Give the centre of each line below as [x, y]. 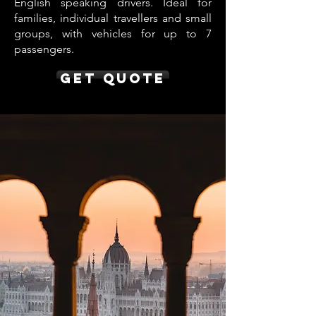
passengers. [44, 49]
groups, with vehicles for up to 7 [113, 34]
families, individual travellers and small [113, 18]
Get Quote [113, 78]
